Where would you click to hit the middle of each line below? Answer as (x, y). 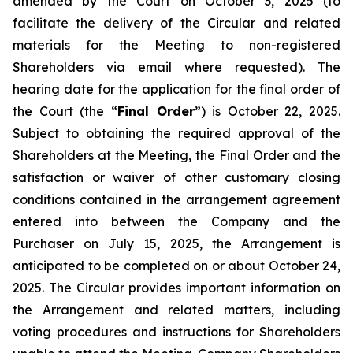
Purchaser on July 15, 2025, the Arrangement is (176, 243)
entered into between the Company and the (176, 221)
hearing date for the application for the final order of (176, 89)
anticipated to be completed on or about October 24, (176, 266)
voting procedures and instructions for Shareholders (176, 332)
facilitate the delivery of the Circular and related (176, 23)
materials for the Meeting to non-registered (176, 45)
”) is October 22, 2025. (267, 111)
